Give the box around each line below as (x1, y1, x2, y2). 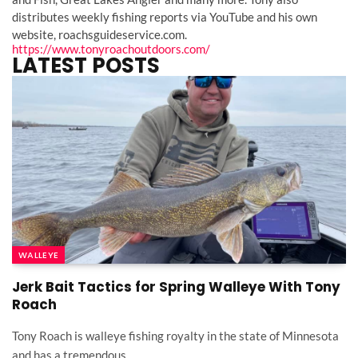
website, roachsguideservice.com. (12, 27, 187, 42)
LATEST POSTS (12, 51, 160, 80)
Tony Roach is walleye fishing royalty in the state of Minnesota (12, 328, 339, 344)
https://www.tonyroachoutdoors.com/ (12, 42, 210, 56)
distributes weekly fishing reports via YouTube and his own (12, 10, 317, 24)
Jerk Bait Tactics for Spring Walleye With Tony (12, 277, 340, 297)
